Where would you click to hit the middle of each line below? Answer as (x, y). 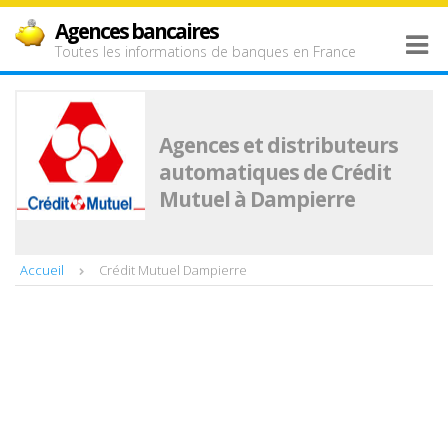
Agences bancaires (136, 31)
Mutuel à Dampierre (257, 199)
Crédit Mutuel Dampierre (173, 270)
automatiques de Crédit (275, 172)
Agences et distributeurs (278, 145)
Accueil (42, 270)
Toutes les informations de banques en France (205, 51)
